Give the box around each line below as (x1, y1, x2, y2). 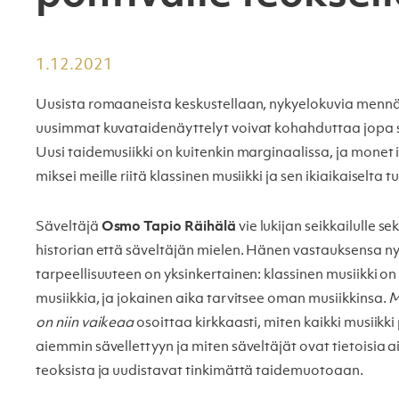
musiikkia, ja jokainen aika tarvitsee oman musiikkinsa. (36, 291, 389, 306)
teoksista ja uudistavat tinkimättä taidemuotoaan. (36, 363, 363, 379)
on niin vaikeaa (36, 315, 134, 330)
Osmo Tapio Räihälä (101, 219, 236, 234)
